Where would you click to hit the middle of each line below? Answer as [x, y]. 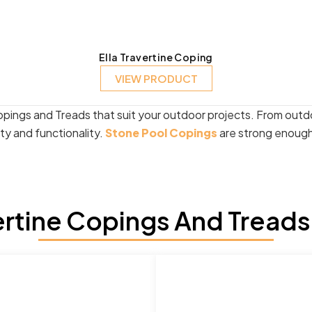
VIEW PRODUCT [156, 78]
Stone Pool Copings [161, 132]
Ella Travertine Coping [156, 57]
